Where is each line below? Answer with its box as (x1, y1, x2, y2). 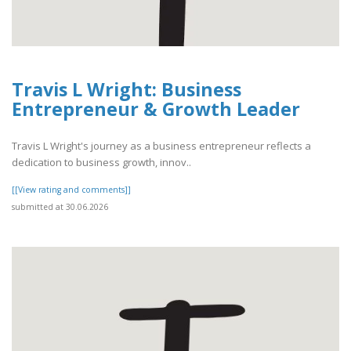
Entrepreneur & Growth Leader (12, 96, 300, 122)
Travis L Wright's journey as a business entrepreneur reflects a (12, 138, 311, 153)
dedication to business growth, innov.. (12, 154, 191, 169)
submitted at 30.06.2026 (12, 201, 108, 212)
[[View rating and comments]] (12, 183, 131, 195)
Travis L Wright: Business (12, 77, 241, 103)
